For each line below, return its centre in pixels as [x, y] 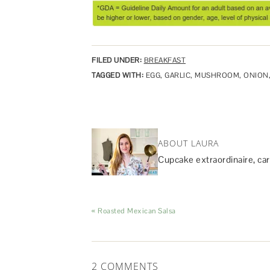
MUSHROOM [217, 76]
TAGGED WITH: [118, 76]
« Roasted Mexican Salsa [134, 211]
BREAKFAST [165, 61]
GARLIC [177, 76]
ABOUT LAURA [188, 143]
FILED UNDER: [117, 61]
